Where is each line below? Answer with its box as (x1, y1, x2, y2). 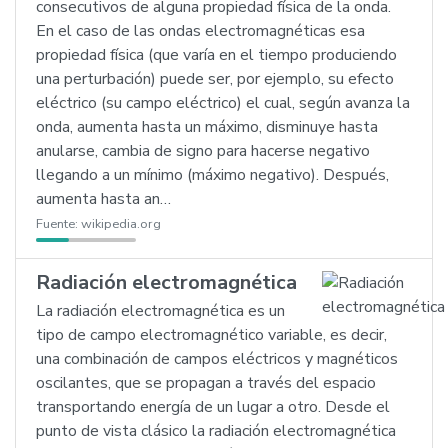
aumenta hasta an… (36, 188, 171, 210)
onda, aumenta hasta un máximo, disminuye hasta (36, 116, 378, 138)
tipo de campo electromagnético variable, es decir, (36, 324, 387, 346)
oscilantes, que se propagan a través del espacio (36, 372, 376, 394)
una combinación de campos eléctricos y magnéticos (36, 348, 398, 370)
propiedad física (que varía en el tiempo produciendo (36, 44, 397, 66)
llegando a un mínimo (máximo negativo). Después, (36, 164, 389, 186)
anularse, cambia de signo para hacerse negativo (36, 140, 370, 162)
